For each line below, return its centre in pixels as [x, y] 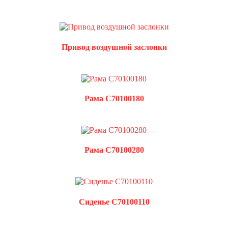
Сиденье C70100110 [114, 202]
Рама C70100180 [114, 98]
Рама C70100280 [114, 150]
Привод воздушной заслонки [114, 47]
